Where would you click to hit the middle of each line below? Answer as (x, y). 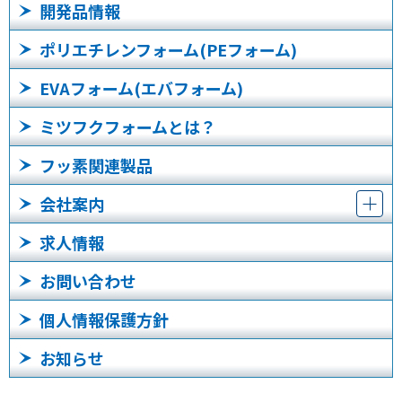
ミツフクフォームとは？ (128, 127)
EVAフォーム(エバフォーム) (141, 88)
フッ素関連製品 (96, 166)
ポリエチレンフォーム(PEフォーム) (168, 50)
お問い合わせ (88, 281)
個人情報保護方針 (104, 320)
